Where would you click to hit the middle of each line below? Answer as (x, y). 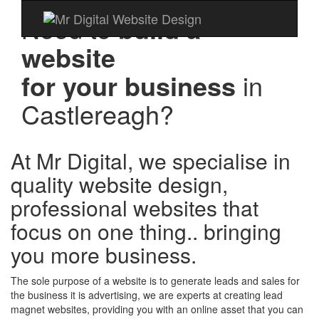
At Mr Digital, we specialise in (151, 161)
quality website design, (119, 184)
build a (159, 28)
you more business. (104, 255)
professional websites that (135, 208)
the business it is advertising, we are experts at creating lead (147, 295)
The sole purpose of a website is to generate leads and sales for (155, 281)
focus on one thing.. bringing (146, 231)
